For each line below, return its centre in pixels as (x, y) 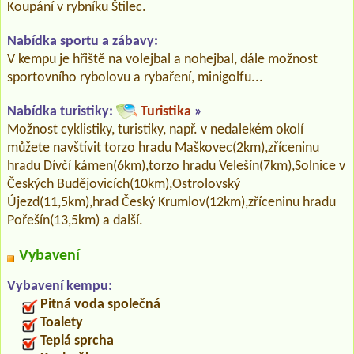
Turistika (166, 111)
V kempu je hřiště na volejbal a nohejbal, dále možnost (162, 59)
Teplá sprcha (77, 341)
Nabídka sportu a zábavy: (83, 41)
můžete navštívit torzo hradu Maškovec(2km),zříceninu (163, 148)
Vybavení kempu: (60, 286)
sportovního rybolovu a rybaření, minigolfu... (135, 77)
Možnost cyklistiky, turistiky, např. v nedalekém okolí (155, 130)
